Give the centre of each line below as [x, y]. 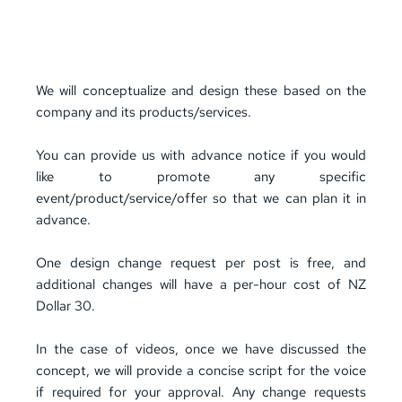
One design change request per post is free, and [201, 263]
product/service [123, 198]
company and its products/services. [145, 112]
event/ [56, 198]
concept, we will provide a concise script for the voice [201, 371]
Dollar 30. [66, 306]
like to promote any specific [201, 177]
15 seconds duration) [201, 26]
